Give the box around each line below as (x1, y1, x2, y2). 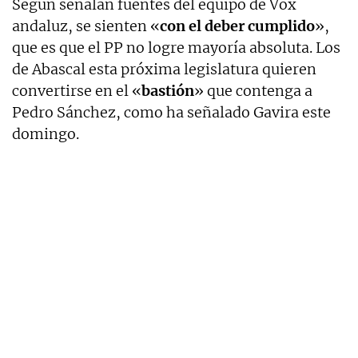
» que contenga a (194, 81, 312, 100)
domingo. (12, 124, 79, 143)
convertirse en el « (12, 81, 141, 100)
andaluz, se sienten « (12, 16, 160, 35)
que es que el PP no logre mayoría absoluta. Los (12, 38, 340, 57)
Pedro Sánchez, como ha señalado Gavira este (12, 102, 331, 121)
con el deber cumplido (160, 16, 315, 35)
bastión (141, 81, 194, 100)
